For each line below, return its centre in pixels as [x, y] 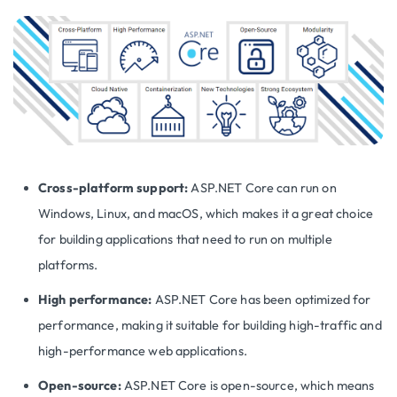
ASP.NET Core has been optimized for [261, 300]
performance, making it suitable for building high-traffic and [210, 326]
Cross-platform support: [113, 188]
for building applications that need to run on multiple [185, 240]
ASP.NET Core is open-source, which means [248, 386]
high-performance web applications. [143, 351]
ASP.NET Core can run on [262, 188]
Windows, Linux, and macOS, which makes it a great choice [206, 214]
